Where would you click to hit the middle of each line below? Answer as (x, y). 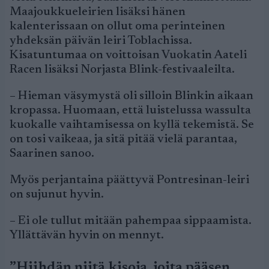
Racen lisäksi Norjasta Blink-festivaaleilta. (122, 70)
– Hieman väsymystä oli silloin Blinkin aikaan (131, 96)
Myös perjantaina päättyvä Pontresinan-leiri (129, 180)
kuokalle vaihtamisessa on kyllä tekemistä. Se (132, 125)
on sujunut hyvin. (57, 195)
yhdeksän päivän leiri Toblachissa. (101, 41)
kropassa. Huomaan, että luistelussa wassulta (130, 110)
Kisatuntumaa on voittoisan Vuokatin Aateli (128, 55)
